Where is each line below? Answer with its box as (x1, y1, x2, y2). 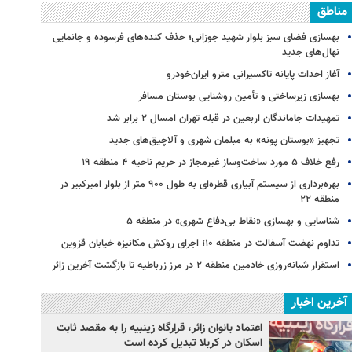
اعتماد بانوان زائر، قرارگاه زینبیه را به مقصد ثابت (57, 319, 262, 337)
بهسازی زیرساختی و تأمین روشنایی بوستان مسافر (138, 88, 339, 104)
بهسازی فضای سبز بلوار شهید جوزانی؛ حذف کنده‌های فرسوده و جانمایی (53, 29, 339, 46)
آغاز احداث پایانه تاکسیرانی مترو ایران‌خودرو (167, 66, 339, 82)
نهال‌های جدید (282, 44, 339, 60)
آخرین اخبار (291, 292, 347, 313)
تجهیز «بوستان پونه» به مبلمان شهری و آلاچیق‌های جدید (109, 132, 339, 148)
